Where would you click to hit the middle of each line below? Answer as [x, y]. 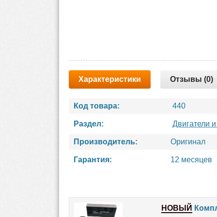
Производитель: [106, 142]
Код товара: [97, 106]
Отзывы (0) [192, 79]
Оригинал [188, 142]
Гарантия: [93, 160]
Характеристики [110, 79]
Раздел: [89, 124]
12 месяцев [191, 160]
